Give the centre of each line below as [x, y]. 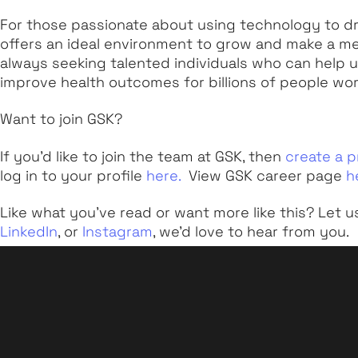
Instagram [117, 231]
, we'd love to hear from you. [251, 231]
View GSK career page [265, 175]
